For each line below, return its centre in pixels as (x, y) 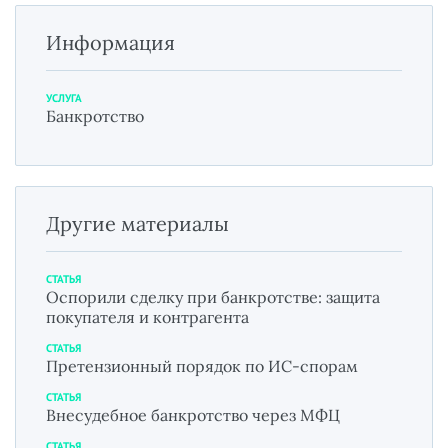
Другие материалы (137, 224)
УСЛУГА (64, 98)
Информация (110, 43)
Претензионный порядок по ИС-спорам (202, 366)
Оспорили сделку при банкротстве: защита (213, 297)
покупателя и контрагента (147, 317)
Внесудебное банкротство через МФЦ (193, 415)
